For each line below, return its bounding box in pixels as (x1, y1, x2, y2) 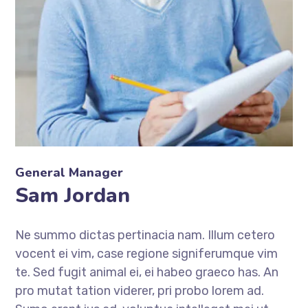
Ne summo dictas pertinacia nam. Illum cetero (15, 227, 276, 243)
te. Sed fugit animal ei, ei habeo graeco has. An (15, 264, 279, 280)
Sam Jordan (15, 181, 131, 210)
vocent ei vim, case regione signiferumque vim (15, 245, 278, 261)
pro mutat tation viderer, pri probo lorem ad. (15, 283, 265, 298)
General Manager (15, 164, 124, 181)
